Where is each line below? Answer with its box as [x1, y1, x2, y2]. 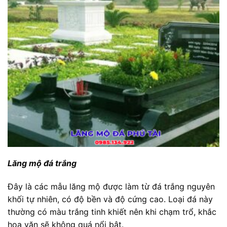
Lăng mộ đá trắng [8, 158, 77, 169]
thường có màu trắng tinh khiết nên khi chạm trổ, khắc [8, 207, 216, 217]
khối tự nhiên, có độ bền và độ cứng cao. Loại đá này [8, 194, 213, 205]
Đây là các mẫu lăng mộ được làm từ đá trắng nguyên [8, 181, 215, 192]
